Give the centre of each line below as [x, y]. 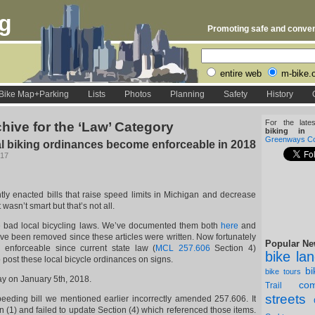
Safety [235, 94]
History [279, 94]
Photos [137, 94]
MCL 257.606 [183, 248]
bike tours [283, 271]
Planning [187, 94]
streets [285, 299]
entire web [241, 73]
